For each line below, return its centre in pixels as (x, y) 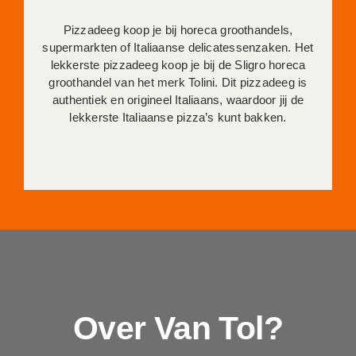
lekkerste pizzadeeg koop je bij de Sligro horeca (178, 64)
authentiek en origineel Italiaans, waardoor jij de (178, 99)
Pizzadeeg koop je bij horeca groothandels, (178, 29)
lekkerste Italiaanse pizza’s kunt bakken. (178, 117)
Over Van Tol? (178, 328)
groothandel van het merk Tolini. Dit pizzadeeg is (178, 82)
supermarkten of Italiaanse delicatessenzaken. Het (178, 47)
